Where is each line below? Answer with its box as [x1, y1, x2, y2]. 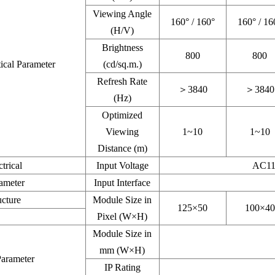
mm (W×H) [99, 245, 145, 256]
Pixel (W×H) [97, 211, 148, 222]
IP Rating [104, 262, 141, 273]
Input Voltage [96, 160, 149, 171]
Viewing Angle [93, 9, 152, 20]
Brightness [101, 42, 143, 53]
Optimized [102, 110, 143, 121]
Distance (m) [97, 143, 147, 154]
